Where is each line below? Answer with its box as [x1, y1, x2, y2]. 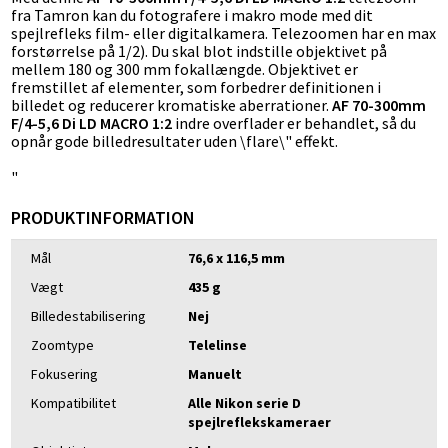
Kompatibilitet [31, 394, 116, 413]
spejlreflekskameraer [188, 413, 332, 432]
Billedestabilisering [31, 307, 146, 326]
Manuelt [188, 365, 243, 384]
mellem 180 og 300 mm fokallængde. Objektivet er [11, 59, 358, 80]
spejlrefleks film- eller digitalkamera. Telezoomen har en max [11, 23, 436, 44]
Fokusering [31, 365, 98, 384]
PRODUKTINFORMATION [11, 206, 195, 230]
